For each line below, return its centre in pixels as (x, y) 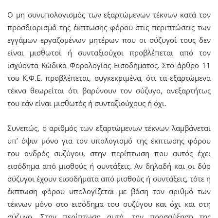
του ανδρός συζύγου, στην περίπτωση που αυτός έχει (109, 153)
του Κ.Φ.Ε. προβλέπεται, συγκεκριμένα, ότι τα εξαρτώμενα (109, 78)
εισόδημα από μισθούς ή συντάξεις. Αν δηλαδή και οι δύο (109, 166)
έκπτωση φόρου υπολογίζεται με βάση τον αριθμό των (109, 191)
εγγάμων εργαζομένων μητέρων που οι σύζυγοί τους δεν (109, 40)
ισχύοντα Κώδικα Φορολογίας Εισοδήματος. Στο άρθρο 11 (109, 65)
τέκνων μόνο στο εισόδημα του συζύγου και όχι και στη (109, 204)
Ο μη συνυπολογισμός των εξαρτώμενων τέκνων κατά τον (109, 14)
